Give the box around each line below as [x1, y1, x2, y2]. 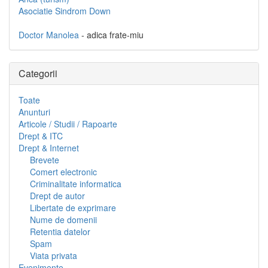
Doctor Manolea [19, 29, 79, 41]
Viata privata [30, 249, 77, 262]
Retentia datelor [30, 226, 90, 238]
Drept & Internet [19, 142, 79, 154]
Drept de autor [30, 190, 85, 202]
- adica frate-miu [79, 29, 144, 41]
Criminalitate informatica [30, 178, 121, 190]
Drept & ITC [19, 130, 63, 142]
